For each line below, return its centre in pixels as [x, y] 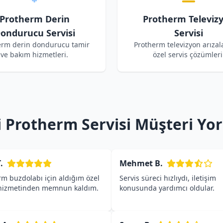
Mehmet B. [141, 163]
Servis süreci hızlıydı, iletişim [168, 178]
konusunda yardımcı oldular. [167, 188]
